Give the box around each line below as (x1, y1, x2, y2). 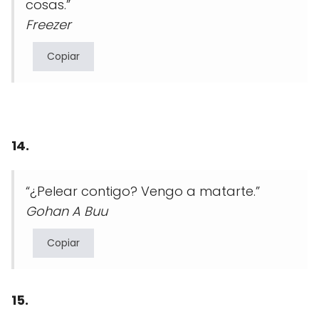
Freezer (26, 16, 71, 34)
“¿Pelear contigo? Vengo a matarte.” (26, 182, 260, 201)
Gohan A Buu (26, 202, 108, 221)
